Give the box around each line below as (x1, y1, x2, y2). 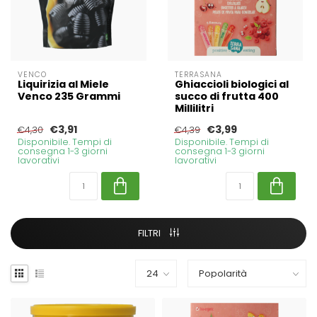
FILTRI (138, 226, 163, 240)
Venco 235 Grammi (18, 88, 120, 103)
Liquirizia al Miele (18, 76, 109, 91)
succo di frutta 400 (174, 88, 279, 103)
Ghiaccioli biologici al (174, 76, 289, 91)
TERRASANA (174, 69, 222, 80)
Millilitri (174, 100, 214, 115)
